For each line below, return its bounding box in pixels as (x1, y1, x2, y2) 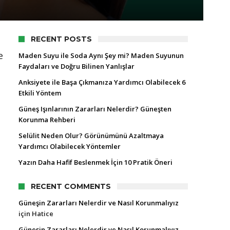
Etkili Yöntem (18, 88, 61, 98)
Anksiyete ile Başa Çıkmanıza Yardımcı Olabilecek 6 (18, 78, 185, 87)
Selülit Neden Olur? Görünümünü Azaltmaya (18, 131, 164, 140)
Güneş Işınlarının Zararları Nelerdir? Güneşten (18, 104, 171, 113)
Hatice (32, 209, 53, 218)
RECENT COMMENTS (31, 182, 111, 191)
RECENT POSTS (31, 34, 92, 44)
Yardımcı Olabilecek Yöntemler (18, 142, 121, 151)
